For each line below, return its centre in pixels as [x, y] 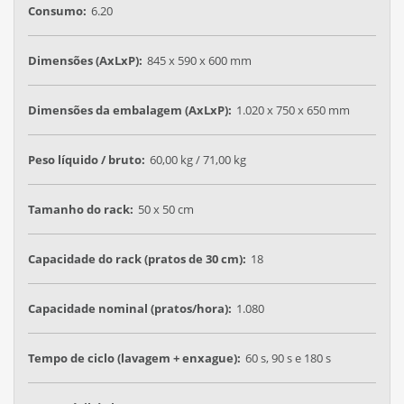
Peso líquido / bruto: [87, 159]
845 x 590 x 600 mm [199, 60]
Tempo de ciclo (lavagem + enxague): [134, 358]
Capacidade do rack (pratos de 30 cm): [137, 258]
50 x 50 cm [166, 209]
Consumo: [57, 10]
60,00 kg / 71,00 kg [198, 159]
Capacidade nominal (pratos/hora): [130, 308]
